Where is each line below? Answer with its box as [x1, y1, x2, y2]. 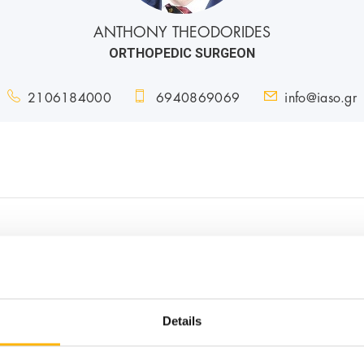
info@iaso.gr [284, 85, 357, 106]
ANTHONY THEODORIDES [93, 19, 271, 42]
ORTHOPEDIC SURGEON [109, 45, 255, 61]
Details [162, 314, 202, 328]
